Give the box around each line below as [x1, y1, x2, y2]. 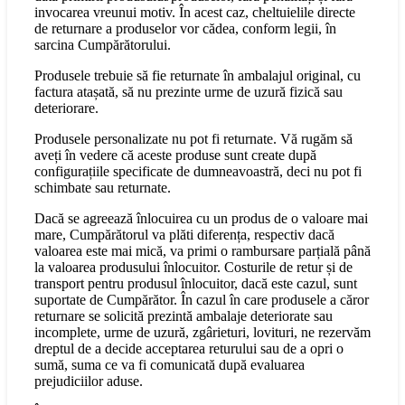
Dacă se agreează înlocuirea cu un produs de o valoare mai [34, 211, 368, 227]
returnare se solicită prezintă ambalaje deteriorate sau [34, 308, 333, 325]
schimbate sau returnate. [34, 180, 171, 196]
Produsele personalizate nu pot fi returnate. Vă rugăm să [34, 131, 353, 147]
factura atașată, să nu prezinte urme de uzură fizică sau [34, 84, 343, 100]
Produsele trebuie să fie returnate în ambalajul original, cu [34, 68, 361, 84]
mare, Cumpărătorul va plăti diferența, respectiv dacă [34, 227, 334, 243]
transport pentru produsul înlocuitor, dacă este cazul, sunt [34, 276, 357, 292]
